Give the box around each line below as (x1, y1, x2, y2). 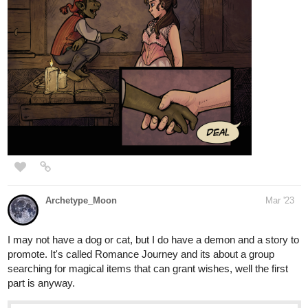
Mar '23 (265, 142, 294, 153)
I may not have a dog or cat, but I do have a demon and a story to (8, 180, 299, 192)
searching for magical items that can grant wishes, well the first (8, 209, 288, 221)
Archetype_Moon (45, 142, 117, 153)
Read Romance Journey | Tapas (78, 278, 265, 293)
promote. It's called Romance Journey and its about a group (8, 195, 274, 207)
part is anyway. (8, 223, 75, 236)
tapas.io (19, 260, 54, 272)
